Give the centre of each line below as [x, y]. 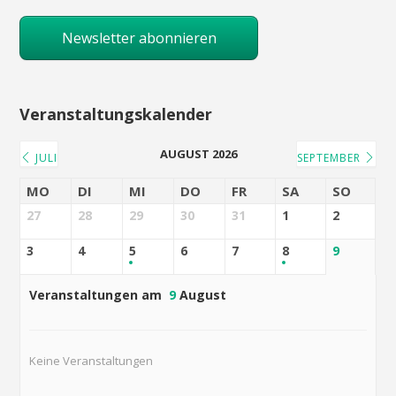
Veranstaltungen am [98, 295]
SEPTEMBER [330, 158]
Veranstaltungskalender [116, 114]
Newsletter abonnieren [139, 38]
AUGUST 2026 [198, 154]
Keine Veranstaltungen [91, 361]
